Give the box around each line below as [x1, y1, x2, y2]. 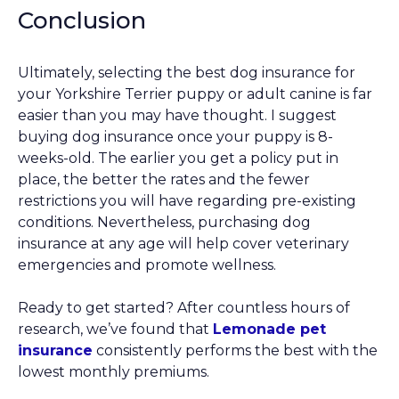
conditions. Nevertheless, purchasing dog [18, 214, 311, 232]
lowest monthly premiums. [18, 363, 209, 381]
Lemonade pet [213, 321, 326, 338]
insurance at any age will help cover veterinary [18, 235, 349, 253]
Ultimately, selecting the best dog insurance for [18, 64, 355, 82]
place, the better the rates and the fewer [18, 171, 310, 189]
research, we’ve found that [18, 321, 213, 338]
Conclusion [18, 6, 146, 36]
